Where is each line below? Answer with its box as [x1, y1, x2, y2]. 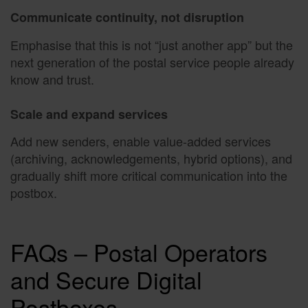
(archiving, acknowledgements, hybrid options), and [10, 148, 292, 167]
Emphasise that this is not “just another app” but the [10, 35, 293, 54]
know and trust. [10, 69, 94, 88]
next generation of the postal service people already [10, 52, 294, 71]
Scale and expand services [10, 104, 168, 123]
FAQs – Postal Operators [10, 234, 267, 269]
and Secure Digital [10, 262, 202, 296]
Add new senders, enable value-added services [10, 131, 271, 150]
